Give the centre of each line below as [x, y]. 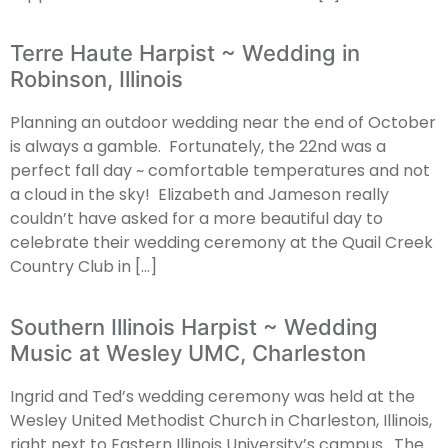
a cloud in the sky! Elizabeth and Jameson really [199, 195]
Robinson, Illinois [96, 79]
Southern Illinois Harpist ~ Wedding [194, 326]
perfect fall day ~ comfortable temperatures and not [220, 171]
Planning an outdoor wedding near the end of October [223, 123]
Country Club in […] [83, 267]
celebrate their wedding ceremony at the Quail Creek [221, 243]
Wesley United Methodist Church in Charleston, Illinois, [221, 420]
